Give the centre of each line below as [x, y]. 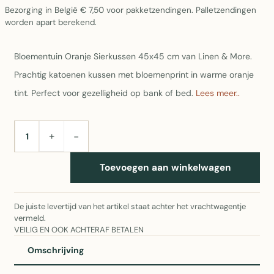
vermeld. [30, 218]
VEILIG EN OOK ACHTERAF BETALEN [79, 230]
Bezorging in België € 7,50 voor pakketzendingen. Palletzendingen [131, 10]
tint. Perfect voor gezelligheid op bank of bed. [105, 93]
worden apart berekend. [51, 22]
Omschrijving [56, 250]
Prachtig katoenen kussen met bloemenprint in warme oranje [134, 75]
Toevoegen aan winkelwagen [165, 167]
